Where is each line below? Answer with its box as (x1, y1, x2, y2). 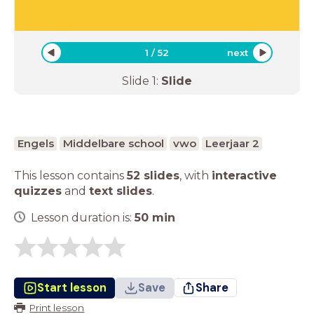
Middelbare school (62, 136, 164, 150)
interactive (212, 168, 277, 182)
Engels (17, 136, 54, 150)
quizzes (14, 184, 62, 198)
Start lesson (36, 280, 107, 295)
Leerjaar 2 (205, 136, 259, 150)
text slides (89, 184, 152, 198)
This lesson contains (14, 168, 127, 182)
